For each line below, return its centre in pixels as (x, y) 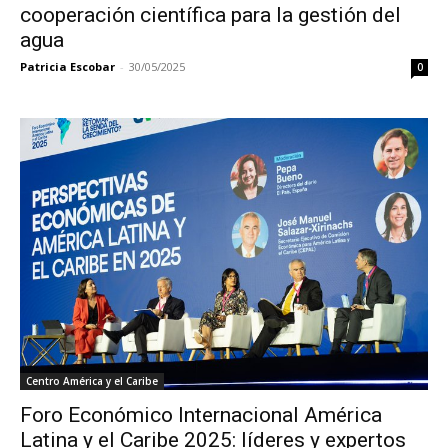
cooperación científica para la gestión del (210, 14)
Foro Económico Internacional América (201, 414)
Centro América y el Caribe (92, 380)
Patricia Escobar (67, 66)
